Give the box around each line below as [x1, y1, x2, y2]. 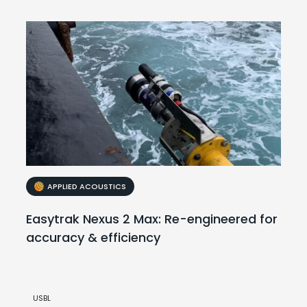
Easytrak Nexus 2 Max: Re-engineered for [26, 210, 278, 228]
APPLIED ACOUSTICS [47, 181, 127, 193]
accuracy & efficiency [26, 229, 161, 247]
